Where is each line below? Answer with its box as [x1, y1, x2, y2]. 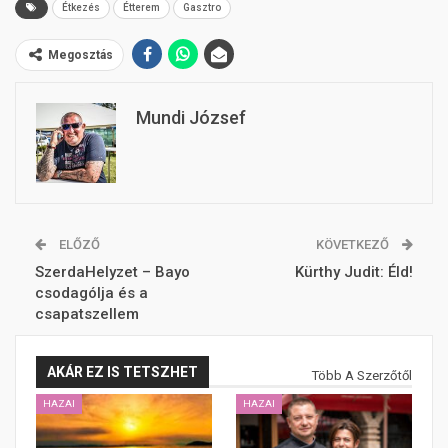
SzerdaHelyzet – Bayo [35, 262, 190, 281]
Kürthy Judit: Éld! [295, 262, 413, 281]
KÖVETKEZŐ [316, 236, 392, 252]
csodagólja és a [35, 283, 148, 302]
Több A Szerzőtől [312, 367, 412, 383]
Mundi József [136, 106, 246, 128]
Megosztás [48, 47, 113, 62]
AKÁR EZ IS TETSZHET [47, 363, 198, 380]
